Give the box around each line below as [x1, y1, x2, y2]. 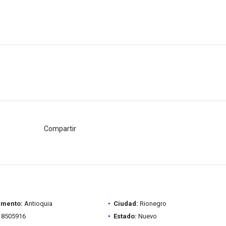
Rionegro [138, 200, 166, 207]
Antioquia [22, 200, 52, 207]
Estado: [113, 212, 137, 220]
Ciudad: [113, 200, 138, 207]
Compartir [44, 124, 77, 133]
